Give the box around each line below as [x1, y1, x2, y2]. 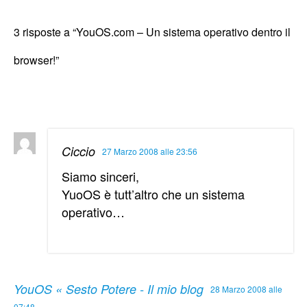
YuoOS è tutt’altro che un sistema [62, 185, 245, 203]
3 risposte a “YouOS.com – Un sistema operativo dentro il [14, 24, 291, 40]
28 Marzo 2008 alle [210, 283, 282, 295]
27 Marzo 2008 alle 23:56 [102, 145, 197, 157]
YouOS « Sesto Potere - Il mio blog [14, 280, 204, 297]
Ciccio [62, 143, 95, 160]
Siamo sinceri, [62, 167, 139, 185]
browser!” [14, 52, 59, 68]
